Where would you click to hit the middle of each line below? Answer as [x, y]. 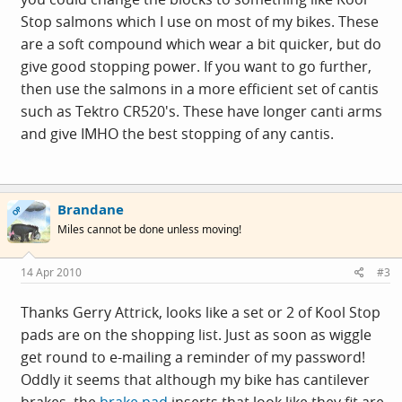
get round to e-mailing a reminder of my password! [193, 357]
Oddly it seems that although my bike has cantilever [195, 379]
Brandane [91, 209]
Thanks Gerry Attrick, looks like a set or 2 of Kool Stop [201, 312]
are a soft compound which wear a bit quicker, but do [201, 44]
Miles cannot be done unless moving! [149, 229]
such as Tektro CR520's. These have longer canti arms [201, 111]
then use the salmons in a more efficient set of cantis [200, 89]
